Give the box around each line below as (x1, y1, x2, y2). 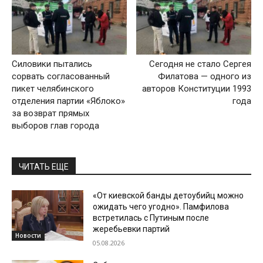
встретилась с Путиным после (93, 213, 210, 223)
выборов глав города (12, 120, 99, 131)
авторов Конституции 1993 (141, 83, 251, 95)
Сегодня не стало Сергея (149, 59, 251, 70)
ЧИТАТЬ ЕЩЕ (19, 162, 69, 172)
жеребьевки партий (93, 224, 170, 234)
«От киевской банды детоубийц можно (93, 191, 244, 201)
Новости (15, 231, 41, 240)
